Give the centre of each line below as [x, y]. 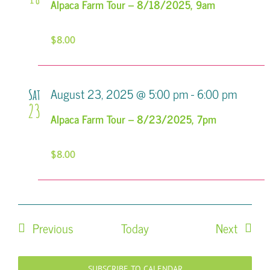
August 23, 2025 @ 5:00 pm [119, 93]
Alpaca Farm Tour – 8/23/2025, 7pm [133, 118]
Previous [53, 228]
